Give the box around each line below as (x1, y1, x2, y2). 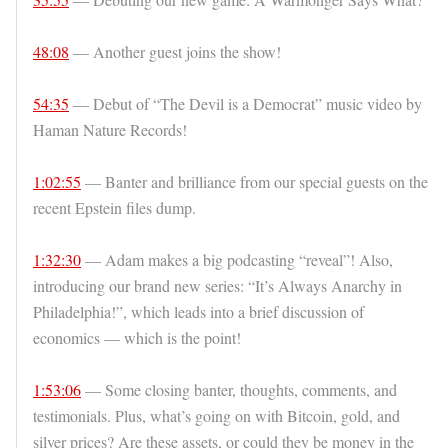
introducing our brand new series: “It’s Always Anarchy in (33, 275, 402, 297)
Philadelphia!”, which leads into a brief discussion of (33, 301, 364, 323)
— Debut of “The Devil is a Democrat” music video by (69, 93, 422, 115)
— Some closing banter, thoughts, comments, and (81, 379, 397, 401)
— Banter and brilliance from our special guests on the (81, 171, 428, 193)
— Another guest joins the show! (69, 41, 281, 63)
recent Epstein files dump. (33, 197, 196, 219)
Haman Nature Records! (33, 119, 187, 141)
